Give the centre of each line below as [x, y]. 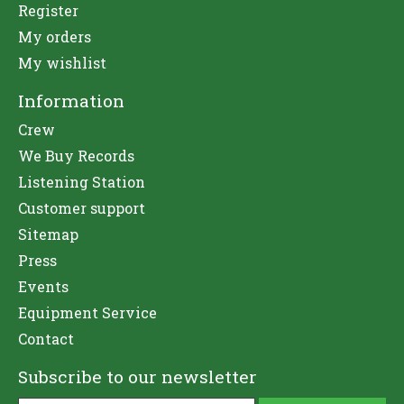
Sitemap [48, 234]
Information [71, 100]
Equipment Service [87, 312]
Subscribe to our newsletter [138, 376]
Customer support [82, 207]
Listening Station [82, 181]
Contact [46, 338]
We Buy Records [76, 155]
